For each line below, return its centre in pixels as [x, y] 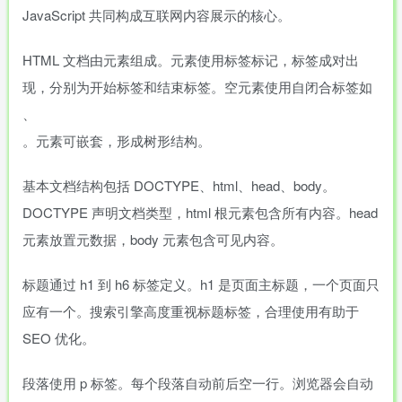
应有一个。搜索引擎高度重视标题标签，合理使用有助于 [191, 311]
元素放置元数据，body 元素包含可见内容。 [153, 239]
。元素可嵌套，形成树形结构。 [117, 140]
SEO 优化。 [59, 338]
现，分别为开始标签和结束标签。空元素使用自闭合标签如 [197, 87]
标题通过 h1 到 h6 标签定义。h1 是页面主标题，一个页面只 [201, 284]
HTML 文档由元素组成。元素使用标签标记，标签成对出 [191, 60]
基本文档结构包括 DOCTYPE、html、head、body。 [179, 185]
